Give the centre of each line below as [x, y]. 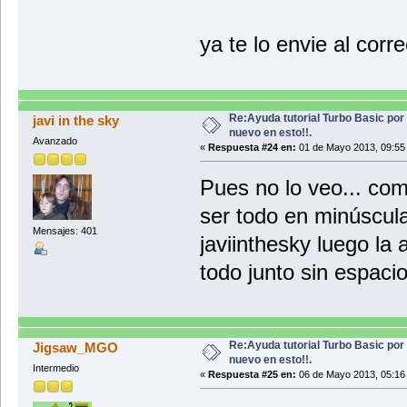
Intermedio [55, 367]
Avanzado [55, 140]
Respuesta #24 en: [252, 147]
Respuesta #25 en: [252, 374]
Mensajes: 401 [65, 231]
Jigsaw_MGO [76, 347]
